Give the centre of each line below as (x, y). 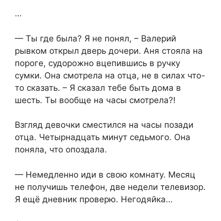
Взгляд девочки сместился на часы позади (104, 125)
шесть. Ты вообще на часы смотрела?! (95, 100)
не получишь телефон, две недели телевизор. (110, 187)
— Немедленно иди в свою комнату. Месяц (105, 174)
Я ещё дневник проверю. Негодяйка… (94, 199)
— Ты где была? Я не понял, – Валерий (95, 38)
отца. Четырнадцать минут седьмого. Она (103, 137)
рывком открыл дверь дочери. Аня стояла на (109, 51)
